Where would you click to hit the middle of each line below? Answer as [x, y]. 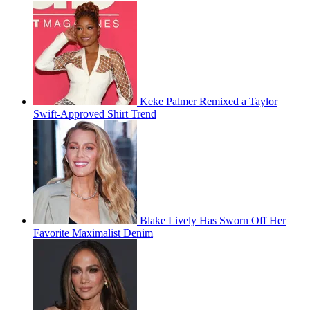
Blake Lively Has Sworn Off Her [213, 220]
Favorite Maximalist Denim [93, 232]
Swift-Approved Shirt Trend [95, 113]
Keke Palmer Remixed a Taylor [209, 101]
